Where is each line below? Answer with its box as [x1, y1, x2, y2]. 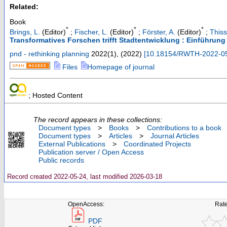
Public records [39, 156, 84, 164]
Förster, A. [142, 27, 175, 36]
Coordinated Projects [124, 139, 191, 148]
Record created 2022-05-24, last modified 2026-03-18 [5, 172, 162, 180]
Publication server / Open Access [39, 147, 144, 156]
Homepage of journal [87, 62, 155, 71]
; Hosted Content [26, 91, 83, 99]
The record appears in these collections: [33, 115, 162, 124]
